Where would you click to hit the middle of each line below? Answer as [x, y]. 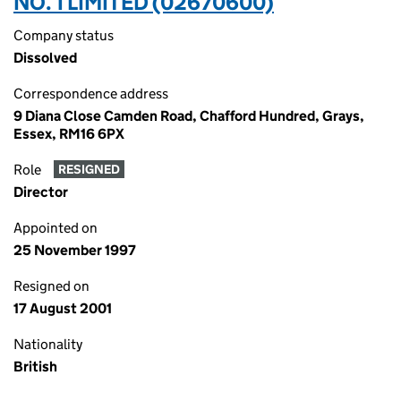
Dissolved [45, 58]
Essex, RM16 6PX [69, 134]
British [35, 367]
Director [41, 192]
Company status [64, 35]
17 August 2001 [63, 308]
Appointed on [55, 228]
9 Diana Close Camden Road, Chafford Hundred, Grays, [189, 116]
